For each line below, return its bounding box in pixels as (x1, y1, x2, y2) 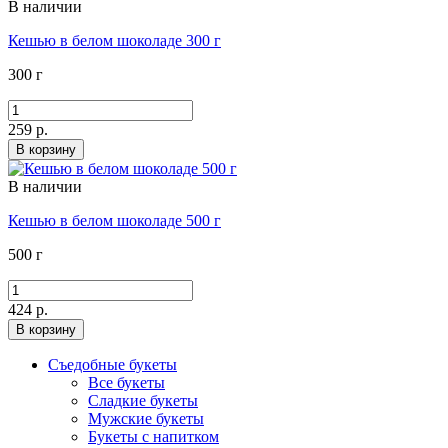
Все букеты (88, 374, 165, 392)
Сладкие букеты (88, 392, 198, 410)
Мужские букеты (88, 410, 204, 428)
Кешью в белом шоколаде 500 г (8, 212, 221, 230)
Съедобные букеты (48, 356, 177, 374)
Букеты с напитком (88, 428, 219, 446)
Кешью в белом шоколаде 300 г (8, 32, 221, 50)
